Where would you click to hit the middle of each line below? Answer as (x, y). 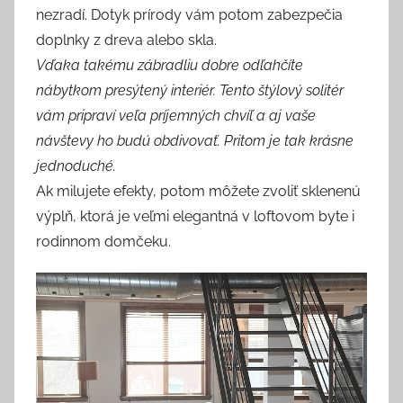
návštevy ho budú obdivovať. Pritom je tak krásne (195, 141)
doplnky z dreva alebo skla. (126, 40)
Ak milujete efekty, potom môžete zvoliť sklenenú (198, 192)
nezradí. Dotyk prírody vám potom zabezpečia (189, 15)
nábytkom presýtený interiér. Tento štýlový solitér (190, 91)
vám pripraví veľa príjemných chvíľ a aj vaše (176, 116)
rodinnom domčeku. (103, 242)
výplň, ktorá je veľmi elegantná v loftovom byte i (195, 217)
